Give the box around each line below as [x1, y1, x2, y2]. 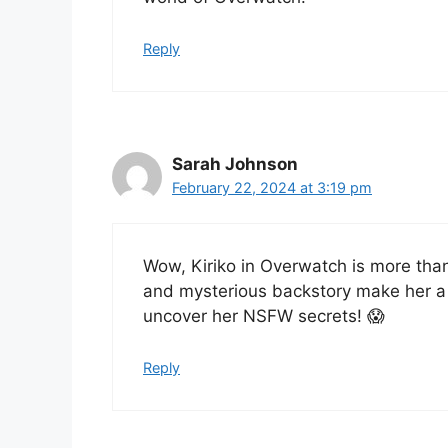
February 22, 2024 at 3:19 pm [172, 178, 372, 196]
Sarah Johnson [172, 153, 298, 174]
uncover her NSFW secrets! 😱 [143, 306, 385, 327]
